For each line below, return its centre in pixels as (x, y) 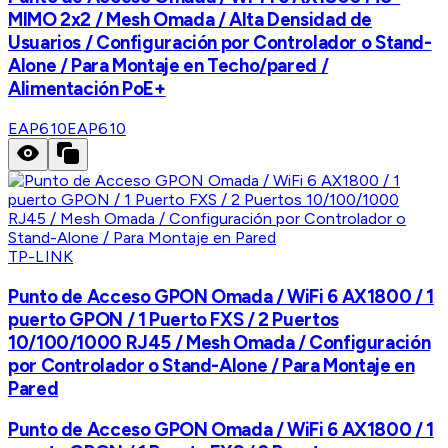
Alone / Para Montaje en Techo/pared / (168, 66)
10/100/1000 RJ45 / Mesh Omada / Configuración (219, 342)
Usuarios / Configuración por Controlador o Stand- (220, 43)
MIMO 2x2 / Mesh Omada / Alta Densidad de (190, 20)
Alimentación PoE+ (87, 89)
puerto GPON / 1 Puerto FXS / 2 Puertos (173, 319)
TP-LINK (41, 256)
